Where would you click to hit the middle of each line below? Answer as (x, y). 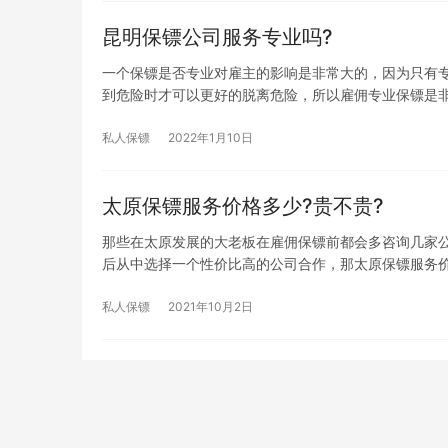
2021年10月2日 (210, 306)
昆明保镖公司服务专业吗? (217, 36)
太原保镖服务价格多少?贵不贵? (243, 205)
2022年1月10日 (210, 137)
